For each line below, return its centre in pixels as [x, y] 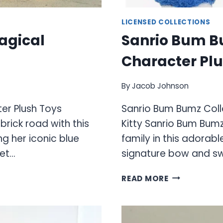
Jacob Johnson [161, 86]
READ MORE [145, 178]
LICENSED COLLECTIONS [166, 22]
